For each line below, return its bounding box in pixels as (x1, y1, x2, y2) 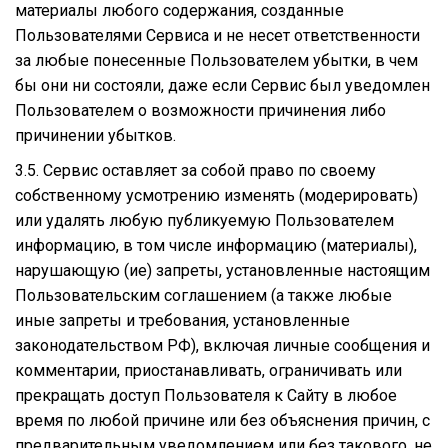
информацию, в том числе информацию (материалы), (15, 235, 417, 255)
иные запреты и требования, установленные (15, 310, 350, 330)
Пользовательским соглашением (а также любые (15, 285, 392, 305)
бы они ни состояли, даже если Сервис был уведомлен (15, 75, 430, 95)
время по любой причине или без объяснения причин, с (15, 410, 430, 430)
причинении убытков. (15, 125, 176, 145)
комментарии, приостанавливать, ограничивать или (15, 360, 402, 380)
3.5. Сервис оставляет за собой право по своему (15, 160, 376, 180)
